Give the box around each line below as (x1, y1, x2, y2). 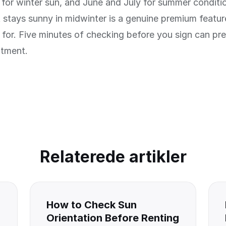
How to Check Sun (46, 199, 137, 211)
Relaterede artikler (39, 147, 187, 166)
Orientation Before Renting (46, 212, 180, 224)
